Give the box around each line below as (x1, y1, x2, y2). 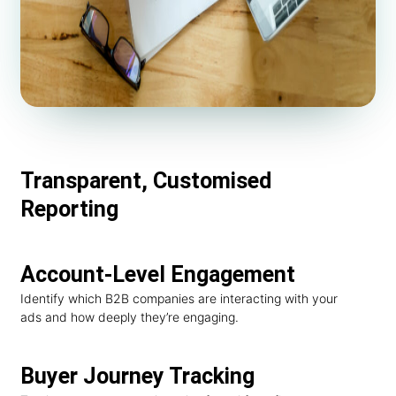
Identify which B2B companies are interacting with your (20, 290, 338, 306)
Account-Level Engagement (20, 261, 295, 287)
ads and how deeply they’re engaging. (20, 308, 239, 324)
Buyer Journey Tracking (20, 363, 255, 390)
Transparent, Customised (20, 167, 271, 194)
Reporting (20, 195, 118, 222)
